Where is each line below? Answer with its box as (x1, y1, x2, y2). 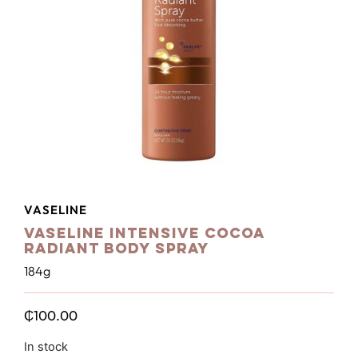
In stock (24, 340, 68, 354)
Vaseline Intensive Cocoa (24, 228, 265, 241)
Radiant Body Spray (24, 243, 209, 256)
